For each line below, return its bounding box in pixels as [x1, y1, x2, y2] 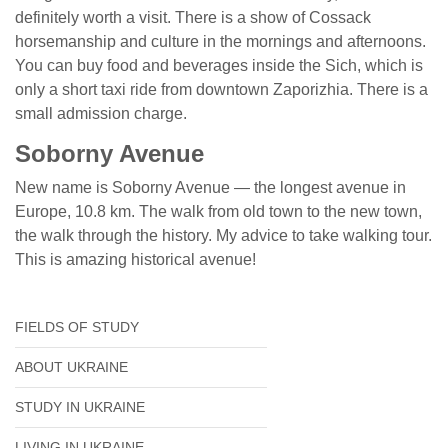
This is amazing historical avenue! [15, 251, 256, 268]
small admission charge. [15, 105, 187, 122]
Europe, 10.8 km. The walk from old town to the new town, [15, 203, 422, 220]
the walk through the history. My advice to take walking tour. [15, 227, 432, 244]
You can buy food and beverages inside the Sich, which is [15, 57, 423, 74]
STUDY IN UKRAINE [15, 399, 145, 415]
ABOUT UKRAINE [15, 359, 128, 375]
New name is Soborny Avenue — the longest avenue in [15, 179, 406, 196]
